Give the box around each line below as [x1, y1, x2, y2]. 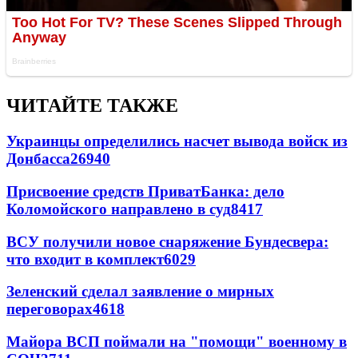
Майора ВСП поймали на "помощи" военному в [6, 333, 347, 351]
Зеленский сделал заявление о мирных [6, 283, 274, 300]
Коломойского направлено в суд [6, 200, 231, 217]
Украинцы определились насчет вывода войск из [6, 133, 348, 150]
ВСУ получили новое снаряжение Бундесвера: [6, 233, 328, 250]
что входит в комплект [6, 250, 164, 268]
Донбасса [6, 150, 70, 168]
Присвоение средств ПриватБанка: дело [6, 182, 284, 200]
